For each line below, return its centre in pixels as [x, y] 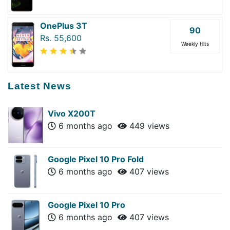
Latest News [40, 86]
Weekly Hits [195, 43]
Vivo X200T [72, 113]
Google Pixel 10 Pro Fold [96, 159]
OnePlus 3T [64, 25]
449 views [148, 126]
